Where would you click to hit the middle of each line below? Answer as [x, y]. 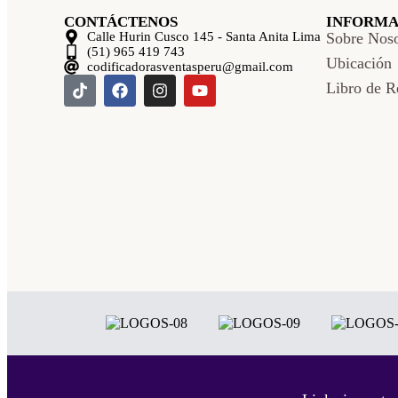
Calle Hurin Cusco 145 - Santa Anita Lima [204, 37]
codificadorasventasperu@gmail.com [191, 67]
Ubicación [359, 64]
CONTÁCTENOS [121, 22]
